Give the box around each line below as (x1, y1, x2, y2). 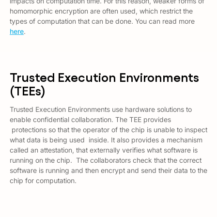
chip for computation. (10, 176, 77, 185)
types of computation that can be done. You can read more (10, 17, 195, 25)
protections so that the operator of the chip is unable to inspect (10, 125, 207, 134)
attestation (40, 146, 72, 154)
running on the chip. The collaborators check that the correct (10, 156, 201, 164)
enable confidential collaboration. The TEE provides (10, 115, 171, 124)
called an (10, 146, 40, 154)
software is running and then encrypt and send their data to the (10, 166, 207, 174)
